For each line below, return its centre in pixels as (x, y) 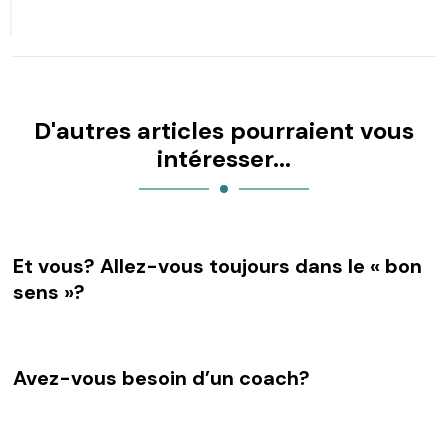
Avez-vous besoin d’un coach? (162, 377)
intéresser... (224, 158)
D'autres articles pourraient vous (224, 130)
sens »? (49, 291)
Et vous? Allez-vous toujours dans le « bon (218, 265)
